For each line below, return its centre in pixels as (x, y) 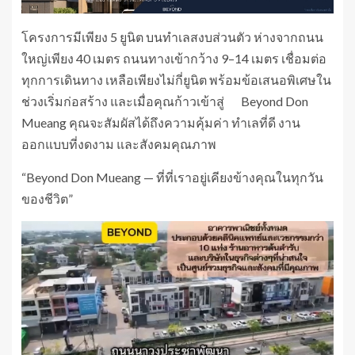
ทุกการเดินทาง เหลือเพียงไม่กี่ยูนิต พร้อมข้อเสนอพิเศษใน (176, 79)
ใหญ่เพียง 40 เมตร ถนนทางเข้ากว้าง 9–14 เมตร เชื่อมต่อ (174, 58)
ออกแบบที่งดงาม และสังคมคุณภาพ (119, 143)
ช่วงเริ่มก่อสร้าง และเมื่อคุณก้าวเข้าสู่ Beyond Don (165, 101)
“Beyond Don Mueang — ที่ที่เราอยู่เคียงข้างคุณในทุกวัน (172, 177)
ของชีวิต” (47, 198)
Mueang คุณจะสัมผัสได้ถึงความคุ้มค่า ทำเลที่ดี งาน (161, 122)
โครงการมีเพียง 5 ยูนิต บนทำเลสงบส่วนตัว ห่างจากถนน (172, 36)
